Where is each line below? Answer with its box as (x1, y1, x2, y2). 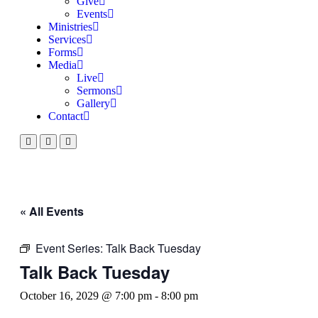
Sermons (77, 84, 116, 97)
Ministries (48, 21, 92, 33)
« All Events (20, 203, 84, 219)
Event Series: (35, 240, 106, 256)
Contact (48, 110, 83, 122)
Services (48, 33, 86, 45)
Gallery (77, 97, 110, 109)
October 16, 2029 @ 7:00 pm (20, 290, 152, 302)
